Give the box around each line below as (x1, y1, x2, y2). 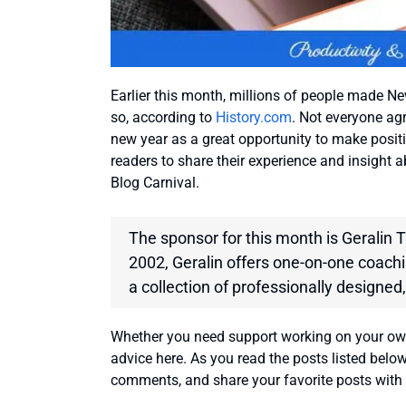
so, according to (111, 109, 216, 127)
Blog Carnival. (111, 174, 199, 192)
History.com (216, 109, 292, 127)
